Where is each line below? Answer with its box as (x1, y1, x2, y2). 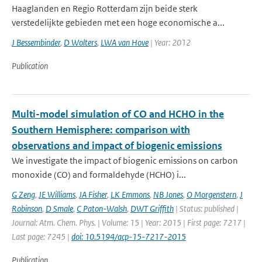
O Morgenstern (187, 189, 236, 200)
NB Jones (153, 189, 183, 200)
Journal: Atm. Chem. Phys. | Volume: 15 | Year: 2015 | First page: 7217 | (12, 217, 246, 228)
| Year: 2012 (149, 37, 191, 48)
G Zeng (12, 189, 35, 200)
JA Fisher (79, 189, 107, 200)
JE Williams (39, 189, 75, 200)
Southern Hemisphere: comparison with (12, 123, 190, 136)
